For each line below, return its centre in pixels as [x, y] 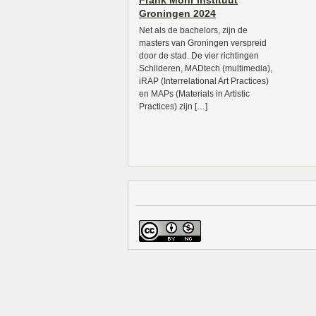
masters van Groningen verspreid [203, 43]
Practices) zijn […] [173, 107]
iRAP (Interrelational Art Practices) [204, 81]
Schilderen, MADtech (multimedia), [206, 68]
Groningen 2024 [177, 13]
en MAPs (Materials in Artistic [194, 94]
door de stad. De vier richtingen [199, 56]
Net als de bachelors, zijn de [193, 30]
